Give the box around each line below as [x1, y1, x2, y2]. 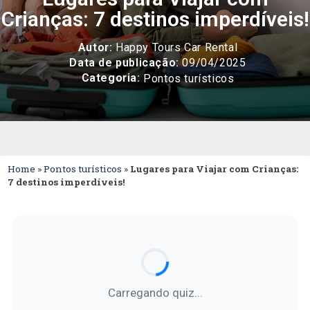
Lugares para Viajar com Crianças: [130, 162, 298, 175]
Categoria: [81, 71, 140, 84]
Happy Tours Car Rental [112, 41, 238, 54]
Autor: [77, 41, 113, 54]
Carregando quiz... [107, 286, 203, 300]
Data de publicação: [69, 56, 179, 69]
